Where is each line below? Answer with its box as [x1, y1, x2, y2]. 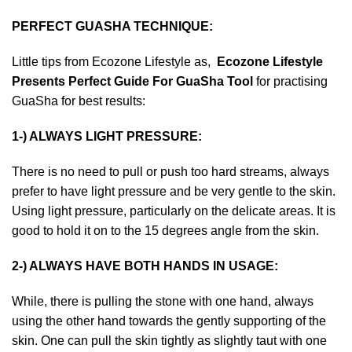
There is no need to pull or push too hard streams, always [12, 165, 329, 178]
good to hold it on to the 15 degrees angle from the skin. [12, 224, 319, 237]
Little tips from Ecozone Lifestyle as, [12, 55, 217, 68]
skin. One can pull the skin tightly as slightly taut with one [12, 334, 327, 347]
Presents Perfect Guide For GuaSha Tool [12, 75, 253, 88]
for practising [253, 75, 328, 88]
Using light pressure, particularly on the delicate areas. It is [12, 204, 335, 218]
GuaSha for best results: [12, 94, 145, 108]
